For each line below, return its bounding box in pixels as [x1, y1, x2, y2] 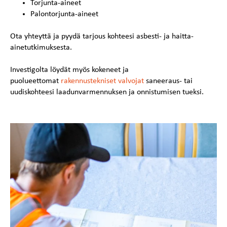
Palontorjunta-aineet [30, 10, 98, 18]
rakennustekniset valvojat [61, 77, 144, 85]
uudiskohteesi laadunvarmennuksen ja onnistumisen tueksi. [10, 88, 206, 96]
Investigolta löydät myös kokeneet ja [10, 65, 129, 74]
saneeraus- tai [144, 77, 193, 85]
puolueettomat [10, 77, 61, 85]
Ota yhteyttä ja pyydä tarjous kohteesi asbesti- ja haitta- [10, 32, 194, 41]
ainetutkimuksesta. [10, 43, 72, 52]
